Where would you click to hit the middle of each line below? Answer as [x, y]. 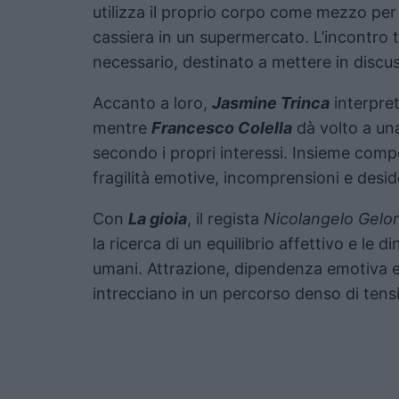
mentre [122, 127]
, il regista [225, 218]
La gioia [158, 218]
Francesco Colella [222, 127]
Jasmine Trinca [271, 102]
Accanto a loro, [152, 102]
